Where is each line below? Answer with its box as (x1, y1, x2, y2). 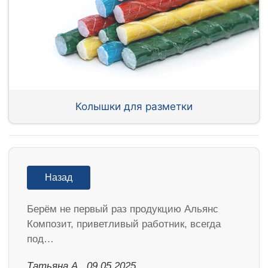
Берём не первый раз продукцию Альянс (27, 203, 218, 215)
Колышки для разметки (75, 99, 193, 112)
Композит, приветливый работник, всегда (27, 218, 221, 230)
